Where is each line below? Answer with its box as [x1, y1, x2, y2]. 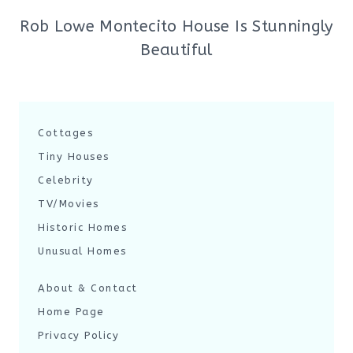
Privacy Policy [38, 329, 119, 341]
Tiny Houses [38, 150, 110, 162]
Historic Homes [38, 221, 127, 233]
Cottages [38, 127, 93, 139]
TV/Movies [38, 198, 99, 210]
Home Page [38, 306, 105, 318]
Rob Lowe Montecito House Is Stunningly [20, 17, 333, 35]
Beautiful [140, 41, 213, 59]
